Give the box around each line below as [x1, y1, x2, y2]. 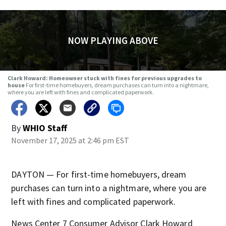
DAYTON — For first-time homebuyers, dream [11, 168, 187, 180]
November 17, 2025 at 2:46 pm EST [11, 135, 130, 145]
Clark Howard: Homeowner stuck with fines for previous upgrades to [7, 74, 202, 82]
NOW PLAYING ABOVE [67, 34, 158, 46]
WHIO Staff [23, 122, 68, 134]
